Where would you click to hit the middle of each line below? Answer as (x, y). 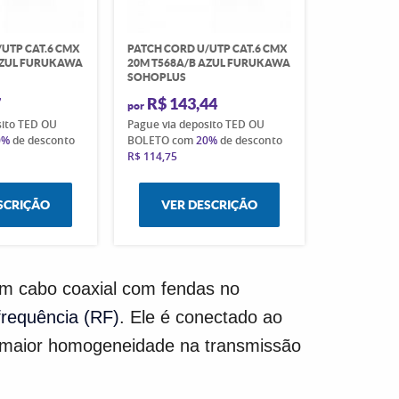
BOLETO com (161, 140)
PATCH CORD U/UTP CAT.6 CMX (207, 48)
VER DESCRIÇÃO (209, 204)
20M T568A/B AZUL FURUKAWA (208, 62)
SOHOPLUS (156, 77)
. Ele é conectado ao (201, 317)
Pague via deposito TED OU (195, 124)
